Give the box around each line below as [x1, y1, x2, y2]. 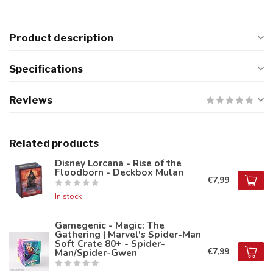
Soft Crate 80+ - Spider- [55, 237, 165, 250]
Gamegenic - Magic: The [55, 219, 165, 232]
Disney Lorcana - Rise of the [55, 157, 182, 169]
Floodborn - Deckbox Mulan [55, 166, 183, 179]
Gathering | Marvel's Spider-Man [55, 228, 201, 241]
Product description [9, 32, 113, 44]
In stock [55, 191, 82, 201]
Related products [9, 137, 99, 149]
